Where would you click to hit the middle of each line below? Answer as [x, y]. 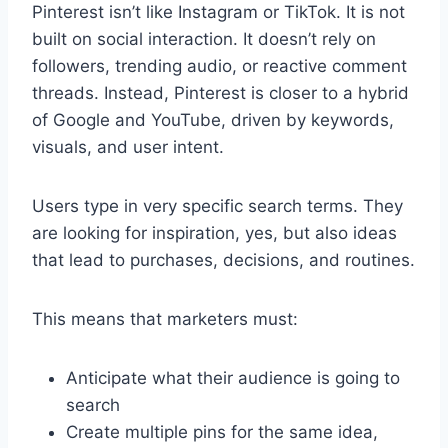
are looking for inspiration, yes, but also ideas [214, 233]
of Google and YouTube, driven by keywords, [213, 120]
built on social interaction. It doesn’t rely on [204, 39]
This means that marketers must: [165, 319]
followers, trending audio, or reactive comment [219, 66]
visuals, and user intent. [128, 147]
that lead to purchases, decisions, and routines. [223, 260]
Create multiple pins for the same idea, [222, 432]
